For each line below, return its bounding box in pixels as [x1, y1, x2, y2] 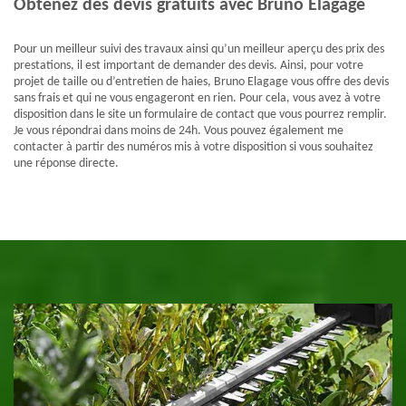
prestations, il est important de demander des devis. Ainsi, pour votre [14, 59, 363, 73]
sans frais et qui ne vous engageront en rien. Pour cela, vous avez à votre [14, 92, 381, 106]
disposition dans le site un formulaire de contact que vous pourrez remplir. [14, 108, 387, 122]
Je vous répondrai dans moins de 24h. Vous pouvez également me [14, 124, 343, 139]
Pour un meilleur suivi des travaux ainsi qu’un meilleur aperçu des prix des [14, 43, 384, 57]
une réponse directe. [14, 157, 119, 171]
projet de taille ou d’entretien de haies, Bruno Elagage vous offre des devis [14, 75, 389, 90]
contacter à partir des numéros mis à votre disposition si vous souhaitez [14, 140, 373, 155]
